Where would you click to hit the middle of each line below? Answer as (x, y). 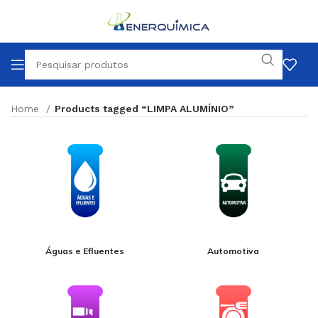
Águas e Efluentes (85, 251)
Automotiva (233, 251)
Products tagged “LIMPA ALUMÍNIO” (144, 109)
